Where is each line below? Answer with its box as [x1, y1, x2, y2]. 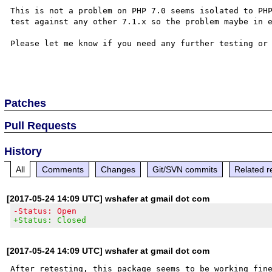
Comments [42, 164, 84, 174]
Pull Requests [4, 119, 77, 132]
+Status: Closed [13, 215, 87, 225]
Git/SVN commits [152, 164, 218, 174]
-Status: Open [13, 206, 77, 216]
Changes [101, 164, 136, 174]
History [4, 144, 42, 157]
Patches [4, 97, 47, 109]
